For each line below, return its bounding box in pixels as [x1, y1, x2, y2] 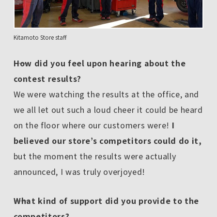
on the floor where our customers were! [13, 119, 172, 131]
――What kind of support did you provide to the [13, 195, 199, 207]
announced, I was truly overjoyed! [13, 166, 145, 178]
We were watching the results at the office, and [13, 88, 199, 100]
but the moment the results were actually [13, 150, 176, 162]
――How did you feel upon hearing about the [13, 57, 186, 69]
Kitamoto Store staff [13, 33, 66, 41]
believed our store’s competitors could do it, [13, 135, 202, 147]
